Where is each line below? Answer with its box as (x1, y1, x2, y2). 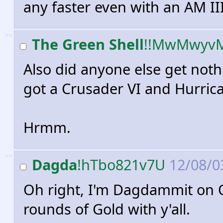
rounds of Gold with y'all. (23, 199, 190, 219)
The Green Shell (32, 34, 144, 54)
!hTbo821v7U (77, 155, 165, 174)
